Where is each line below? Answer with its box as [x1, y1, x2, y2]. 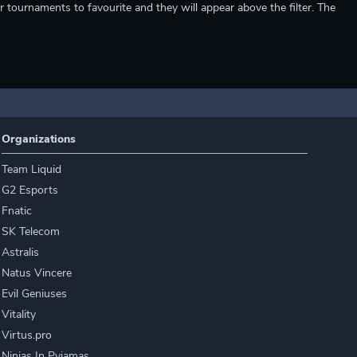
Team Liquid [2, 162, 62, 177]
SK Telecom [2, 224, 61, 239]
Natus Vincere [2, 265, 73, 280]
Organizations [2, 131, 76, 147]
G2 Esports [2, 182, 59, 198]
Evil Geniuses [2, 286, 68, 301]
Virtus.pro [2, 328, 53, 343]
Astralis [2, 245, 40, 260]
